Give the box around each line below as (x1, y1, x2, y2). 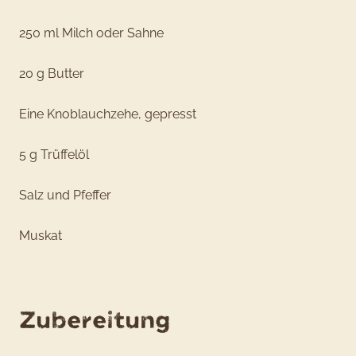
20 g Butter (19, 65, 84, 81)
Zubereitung (19, 304, 171, 336)
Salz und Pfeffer (19, 187, 111, 203)
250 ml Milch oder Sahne (19, 25, 164, 41)
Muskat (19, 227, 62, 243)
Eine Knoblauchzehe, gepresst (19, 106, 196, 122)
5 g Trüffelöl (19, 146, 89, 162)
